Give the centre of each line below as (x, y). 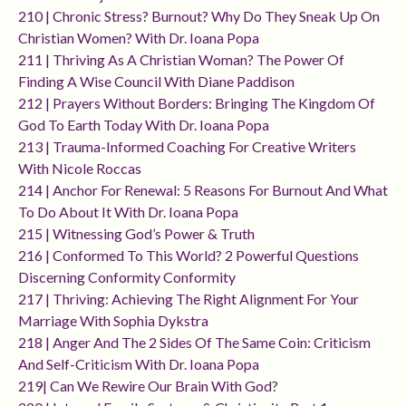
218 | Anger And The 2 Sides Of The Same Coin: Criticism (194, 343)
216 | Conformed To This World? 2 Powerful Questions (188, 256)
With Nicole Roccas (80, 169)
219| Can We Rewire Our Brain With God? (148, 386)
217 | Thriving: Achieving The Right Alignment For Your (188, 299)
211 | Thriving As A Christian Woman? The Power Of (181, 60)
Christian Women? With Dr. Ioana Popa (139, 38)
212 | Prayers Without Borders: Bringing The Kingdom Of (197, 103)
